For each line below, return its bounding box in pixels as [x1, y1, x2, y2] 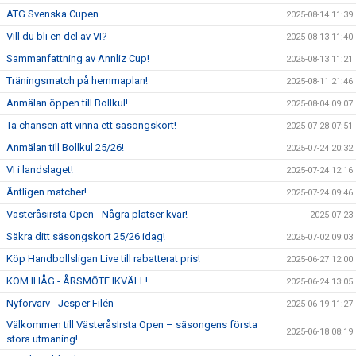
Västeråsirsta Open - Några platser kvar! [6, 208, 188, 220]
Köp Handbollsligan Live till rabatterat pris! [6, 253, 200, 265]
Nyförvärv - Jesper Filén [6, 297, 114, 309]
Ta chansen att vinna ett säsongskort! [6, 119, 176, 131]
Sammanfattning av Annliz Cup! [6, 52, 149, 64]
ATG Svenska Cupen [6, 8, 99, 20]
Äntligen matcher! [6, 186, 87, 198]
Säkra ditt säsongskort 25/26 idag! [6, 230, 165, 242]
